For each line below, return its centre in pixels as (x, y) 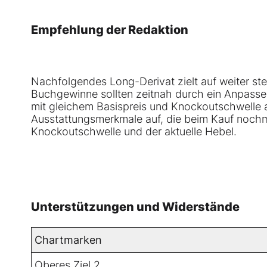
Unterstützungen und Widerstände (135, 207)
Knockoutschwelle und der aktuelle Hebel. (134, 132)
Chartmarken (68, 240)
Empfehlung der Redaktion (110, 30)
